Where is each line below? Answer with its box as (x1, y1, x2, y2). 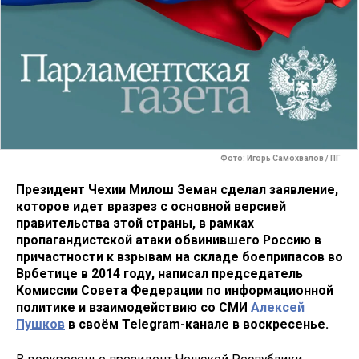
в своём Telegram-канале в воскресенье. (65, 316, 329, 332)
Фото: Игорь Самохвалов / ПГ (220, 154, 342, 163)
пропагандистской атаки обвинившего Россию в (16, 232, 321, 248)
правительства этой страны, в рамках (16, 215, 254, 231)
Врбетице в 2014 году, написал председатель (16, 265, 303, 281)
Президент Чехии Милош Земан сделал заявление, (16, 181, 338, 197)
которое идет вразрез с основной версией (16, 198, 286, 214)
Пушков (16, 316, 65, 332)
